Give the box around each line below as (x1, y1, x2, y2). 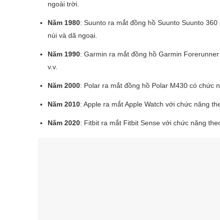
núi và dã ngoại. (48, 31, 97, 39)
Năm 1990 (48, 50, 80, 58)
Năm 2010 (48, 100, 80, 108)
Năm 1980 (48, 18, 80, 27)
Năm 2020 (48, 118, 80, 127)
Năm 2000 (48, 81, 80, 89)
